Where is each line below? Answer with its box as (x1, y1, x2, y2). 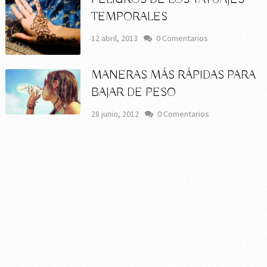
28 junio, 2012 (91, 108, 139, 120)
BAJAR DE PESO (91, 85, 176, 101)
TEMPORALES (91, 9, 168, 24)
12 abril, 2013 (91, 32, 138, 44)
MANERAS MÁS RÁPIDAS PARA (91, 68, 256, 83)
